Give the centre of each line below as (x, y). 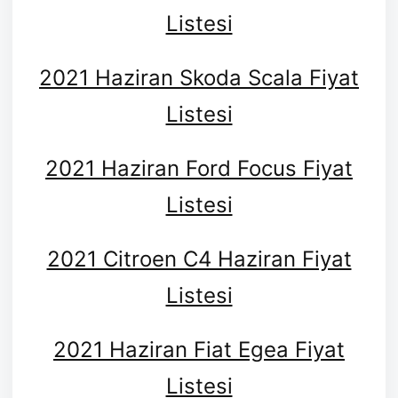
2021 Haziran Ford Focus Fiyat (199, 168)
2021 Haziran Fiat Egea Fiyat (199, 349)
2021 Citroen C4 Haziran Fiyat (199, 259)
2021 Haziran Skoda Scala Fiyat (199, 77)
